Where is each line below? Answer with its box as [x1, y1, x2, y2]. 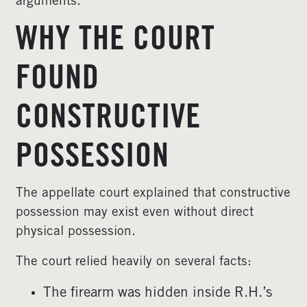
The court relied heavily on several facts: [16, 256, 251, 269]
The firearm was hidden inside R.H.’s [43, 286, 272, 301]
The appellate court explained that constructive [16, 187, 291, 200]
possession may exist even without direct [16, 206, 254, 219]
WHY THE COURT [16, 25, 215, 58]
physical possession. [16, 225, 136, 238]
